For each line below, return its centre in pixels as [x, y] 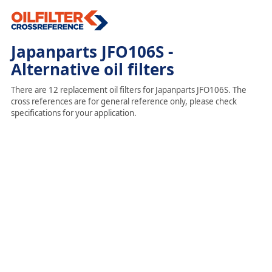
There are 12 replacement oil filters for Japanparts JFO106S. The [128, 90]
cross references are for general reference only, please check [124, 101]
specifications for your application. [73, 113]
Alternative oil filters [92, 69]
